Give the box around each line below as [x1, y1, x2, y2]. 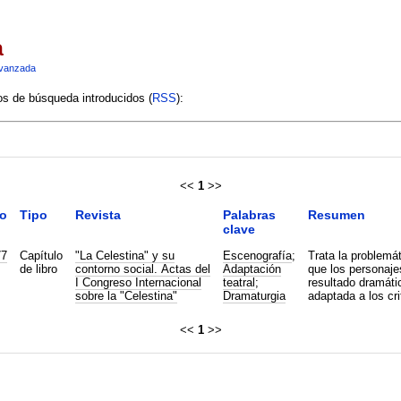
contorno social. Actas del [74, 261, 210, 276]
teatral [222, 275, 255, 289]
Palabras [222, 207, 276, 222]
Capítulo [19, 248, 63, 262]
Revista [74, 207, 121, 222]
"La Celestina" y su [74, 248, 175, 262]
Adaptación [222, 261, 281, 276]
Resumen [307, 207, 365, 222]
